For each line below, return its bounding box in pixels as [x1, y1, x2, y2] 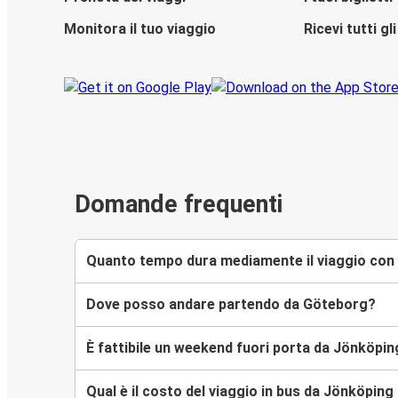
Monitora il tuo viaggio [64, 20, 216, 38]
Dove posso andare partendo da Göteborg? [86, 295, 376, 313]
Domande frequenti [75, 190, 283, 219]
